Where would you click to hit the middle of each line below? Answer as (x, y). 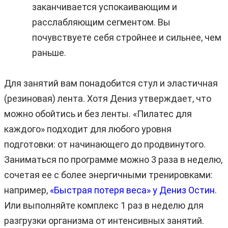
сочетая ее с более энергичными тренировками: (108, 175)
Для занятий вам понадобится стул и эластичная (111, 83)
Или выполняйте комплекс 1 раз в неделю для (104, 205)
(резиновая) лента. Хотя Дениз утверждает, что (108, 98)
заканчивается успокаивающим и (105, 7)
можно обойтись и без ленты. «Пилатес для (98, 113)
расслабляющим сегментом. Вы (101, 22)
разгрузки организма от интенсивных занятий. (104, 220)
